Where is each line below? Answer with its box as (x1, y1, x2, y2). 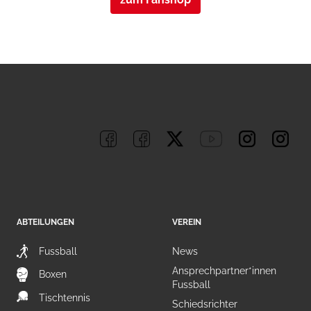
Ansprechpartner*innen (172, 265, 276, 277)
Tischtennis (39, 292, 90, 303)
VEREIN (172, 217, 201, 228)
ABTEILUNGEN (17, 217, 74, 228)
